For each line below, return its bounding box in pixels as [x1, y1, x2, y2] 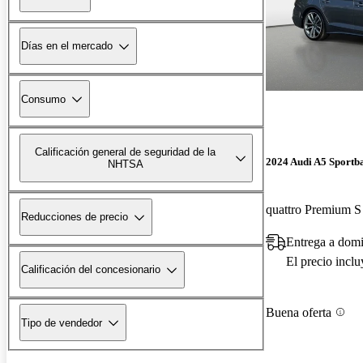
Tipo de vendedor [21, 316, 102, 329]
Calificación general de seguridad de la [35, 145, 216, 158]
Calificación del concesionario [21, 263, 160, 276]
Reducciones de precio [21, 211, 128, 224]
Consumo [21, 92, 66, 105]
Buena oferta [266, 305, 331, 319]
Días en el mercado [21, 40, 113, 53]
